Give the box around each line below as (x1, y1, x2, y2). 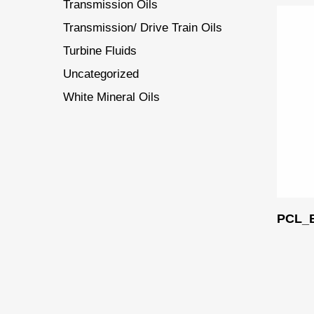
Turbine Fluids (63, 44, 137, 57)
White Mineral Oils (63, 90, 160, 104)
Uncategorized (63, 67, 139, 81)
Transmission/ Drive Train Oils (63, 21, 222, 34)
